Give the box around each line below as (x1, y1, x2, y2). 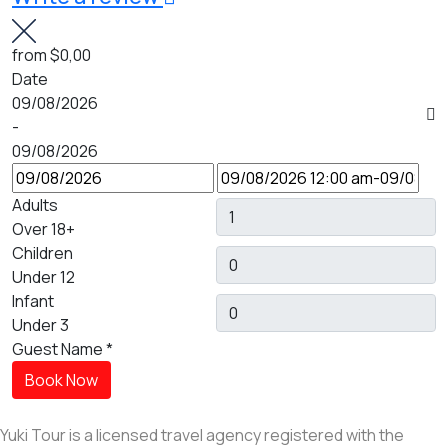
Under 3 (12, 314, 69, 337)
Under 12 (12, 266, 75, 289)
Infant (12, 290, 54, 313)
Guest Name (12, 338, 103, 361)
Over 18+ (12, 218, 75, 241)
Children (12, 242, 73, 265)
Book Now (25, 369, 98, 392)
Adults (12, 194, 58, 217)
